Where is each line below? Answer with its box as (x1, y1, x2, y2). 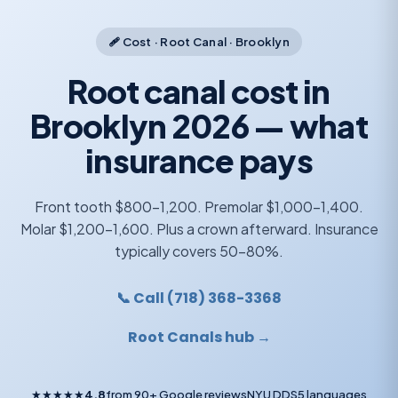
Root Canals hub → (127, 326, 271, 347)
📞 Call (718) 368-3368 (116, 287, 282, 308)
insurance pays (85, 139, 313, 180)
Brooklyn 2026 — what (30, 105, 368, 146)
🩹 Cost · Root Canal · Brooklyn (108, 34, 290, 49)
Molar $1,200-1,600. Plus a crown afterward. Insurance (20, 219, 378, 238)
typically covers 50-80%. (115, 241, 283, 260)
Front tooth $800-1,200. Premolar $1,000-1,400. (35, 196, 363, 216)
